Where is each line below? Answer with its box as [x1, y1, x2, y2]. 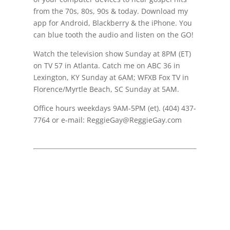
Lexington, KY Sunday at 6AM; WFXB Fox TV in [33, 72, 189, 82]
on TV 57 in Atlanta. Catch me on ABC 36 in [33, 61, 180, 70]
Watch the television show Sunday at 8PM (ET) [33, 49, 191, 59]
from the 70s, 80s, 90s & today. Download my [33, 6, 188, 16]
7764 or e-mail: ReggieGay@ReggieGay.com [33, 115, 182, 125]
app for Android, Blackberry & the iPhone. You [33, 18, 192, 28]
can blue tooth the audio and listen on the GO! [33, 30, 194, 40]
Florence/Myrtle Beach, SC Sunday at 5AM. [33, 84, 179, 94]
